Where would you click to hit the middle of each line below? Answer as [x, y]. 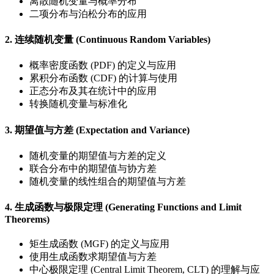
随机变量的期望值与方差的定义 [98, 155]
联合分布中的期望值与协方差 [93, 168]
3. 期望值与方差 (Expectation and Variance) [97, 130]
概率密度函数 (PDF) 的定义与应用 [103, 65]
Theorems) [27, 220]
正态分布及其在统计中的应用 [93, 91]
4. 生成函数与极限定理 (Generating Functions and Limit [123, 207]
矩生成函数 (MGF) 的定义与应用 [99, 244]
